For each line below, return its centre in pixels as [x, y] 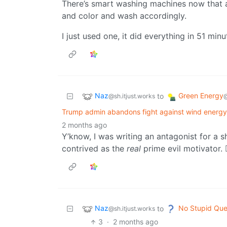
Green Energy [201, 96]
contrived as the [94, 149]
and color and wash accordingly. [124, 16]
